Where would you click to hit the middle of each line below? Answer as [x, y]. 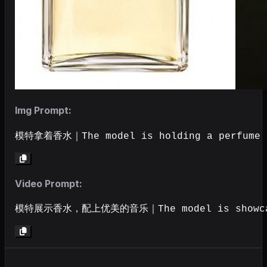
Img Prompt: [43, 111]
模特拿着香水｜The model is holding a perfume [138, 136]
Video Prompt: [49, 183]
